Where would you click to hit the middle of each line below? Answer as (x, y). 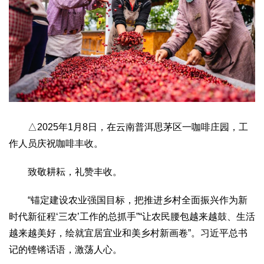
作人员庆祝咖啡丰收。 (56, 143)
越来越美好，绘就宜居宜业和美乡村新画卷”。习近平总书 (128, 233)
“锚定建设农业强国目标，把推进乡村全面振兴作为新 (128, 200)
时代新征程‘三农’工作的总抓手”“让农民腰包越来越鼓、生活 (132, 216)
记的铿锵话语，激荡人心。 (65, 249)
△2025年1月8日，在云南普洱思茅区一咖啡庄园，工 (128, 127)
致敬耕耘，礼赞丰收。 (65, 171)
